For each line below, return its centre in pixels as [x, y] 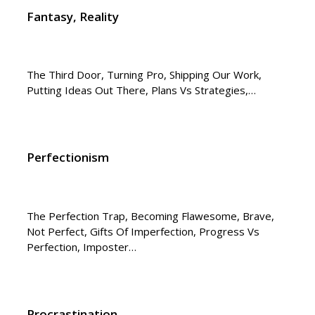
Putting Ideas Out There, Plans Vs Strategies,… [142, 90]
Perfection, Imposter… [82, 246]
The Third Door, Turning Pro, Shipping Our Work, [144, 74]
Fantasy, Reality [73, 16]
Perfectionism [68, 157]
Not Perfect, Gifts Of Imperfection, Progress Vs [143, 231]
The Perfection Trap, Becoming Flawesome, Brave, [151, 216]
